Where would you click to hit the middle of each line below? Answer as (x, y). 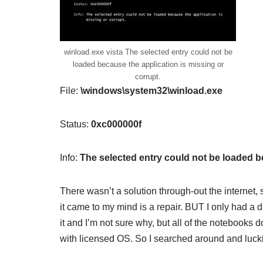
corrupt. (148, 76)
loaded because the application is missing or (148, 64)
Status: (75, 124)
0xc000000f (116, 124)
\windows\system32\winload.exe (151, 90)
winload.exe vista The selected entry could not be (148, 52)
